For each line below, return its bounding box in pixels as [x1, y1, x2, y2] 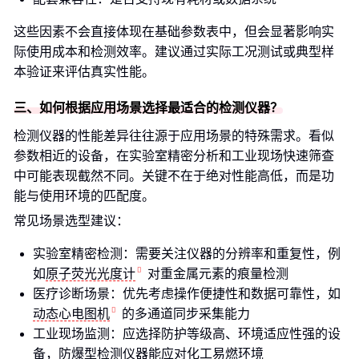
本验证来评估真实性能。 [14, 65, 155, 79]
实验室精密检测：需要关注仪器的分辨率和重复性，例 [33, 247, 341, 260]
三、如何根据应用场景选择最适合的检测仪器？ [14, 101, 283, 115]
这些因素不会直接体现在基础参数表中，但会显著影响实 [14, 25, 334, 38]
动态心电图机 [33, 307, 110, 321]
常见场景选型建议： [14, 214, 129, 228]
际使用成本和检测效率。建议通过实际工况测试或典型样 [14, 45, 334, 58]
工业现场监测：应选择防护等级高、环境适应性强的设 [33, 327, 341, 341]
